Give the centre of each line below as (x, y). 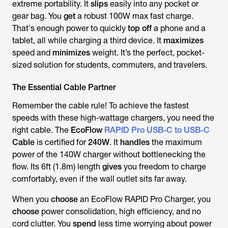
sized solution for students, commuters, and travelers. (110, 65)
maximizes (183, 40)
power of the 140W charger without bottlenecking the (109, 154)
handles (135, 142)
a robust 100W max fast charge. (134, 16)
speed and (32, 53)
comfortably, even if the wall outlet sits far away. (99, 179)
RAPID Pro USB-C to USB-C (157, 130)
